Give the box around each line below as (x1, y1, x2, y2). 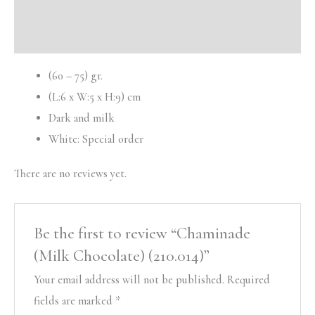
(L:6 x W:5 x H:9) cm (49, 89, 141, 104)
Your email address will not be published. (34, 273, 225, 288)
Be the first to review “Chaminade (34, 224, 251, 244)
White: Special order (49, 131, 144, 146)
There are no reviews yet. (14, 167, 127, 181)
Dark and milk (49, 110, 115, 125)
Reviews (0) (14, 30, 67, 45)
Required (227, 273, 271, 288)
